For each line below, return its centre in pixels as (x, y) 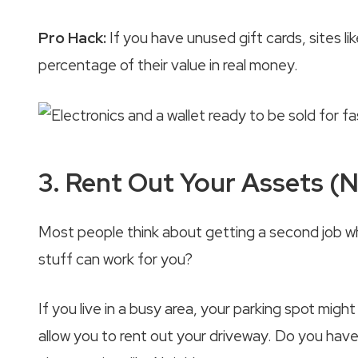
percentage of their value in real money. (168, 66)
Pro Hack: (72, 38)
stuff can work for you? (115, 259)
